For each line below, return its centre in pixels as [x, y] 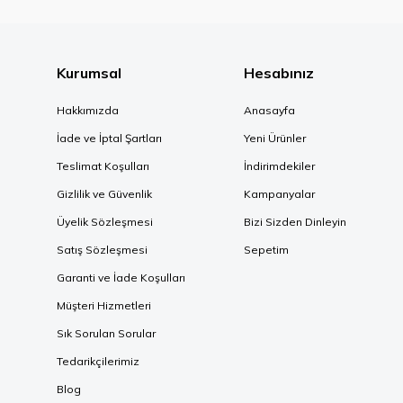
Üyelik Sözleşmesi [105, 222]
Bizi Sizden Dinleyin [295, 222]
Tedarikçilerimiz [98, 361]
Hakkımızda [88, 110]
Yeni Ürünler [275, 138]
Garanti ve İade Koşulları [121, 278]
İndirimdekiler [279, 166]
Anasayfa [269, 110]
